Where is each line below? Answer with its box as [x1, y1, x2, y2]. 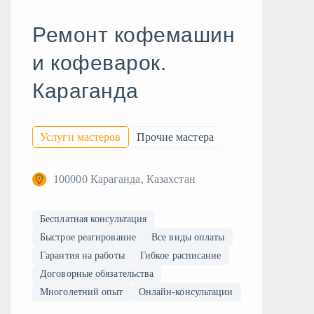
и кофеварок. [32, 51, 166, 74]
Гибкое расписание [139, 250, 221, 261]
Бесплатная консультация [40, 214, 147, 224]
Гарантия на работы [40, 250, 125, 261]
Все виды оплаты [151, 232, 225, 243]
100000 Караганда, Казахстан [53, 173, 196, 185]
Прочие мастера [136, 131, 214, 143]
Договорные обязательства [40, 268, 154, 279]
